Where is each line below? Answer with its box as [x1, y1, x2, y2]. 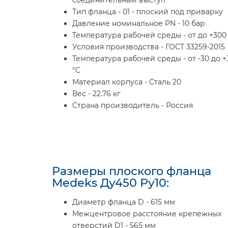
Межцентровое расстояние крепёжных [72, 209, 221, 218]
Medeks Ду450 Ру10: [52, 176, 169, 190]
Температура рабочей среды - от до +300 [72, 31, 226, 40]
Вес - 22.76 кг [72, 89, 121, 98]
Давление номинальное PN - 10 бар [72, 19, 205, 28]
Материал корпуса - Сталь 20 [72, 77, 181, 87]
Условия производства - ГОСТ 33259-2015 [72, 42, 225, 51]
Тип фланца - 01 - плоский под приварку [72, 7, 223, 16]
